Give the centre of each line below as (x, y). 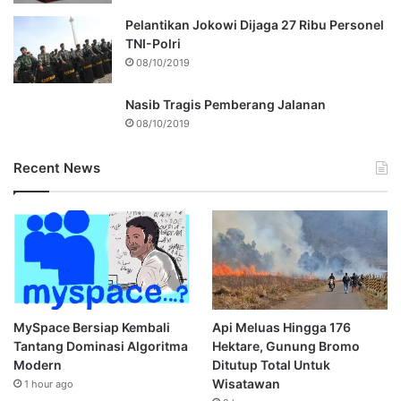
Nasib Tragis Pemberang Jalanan (226, 105)
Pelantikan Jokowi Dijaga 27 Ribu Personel (255, 25)
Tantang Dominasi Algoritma (101, 346)
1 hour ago (49, 384)
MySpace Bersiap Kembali (92, 328)
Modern (38, 365)
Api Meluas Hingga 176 (281, 328)
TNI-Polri (153, 44)
